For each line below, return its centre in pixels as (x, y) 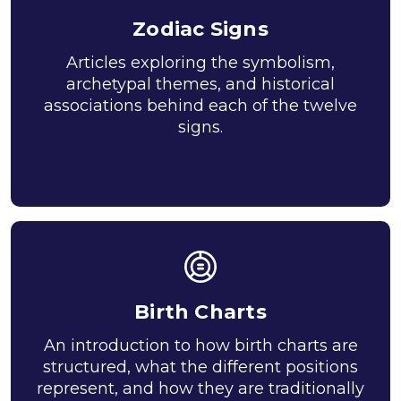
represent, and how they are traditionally (200, 388)
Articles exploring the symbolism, (200, 63)
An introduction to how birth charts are (200, 346)
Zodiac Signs (200, 29)
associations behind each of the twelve (200, 106)
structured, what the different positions (200, 367)
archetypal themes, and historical (200, 84)
